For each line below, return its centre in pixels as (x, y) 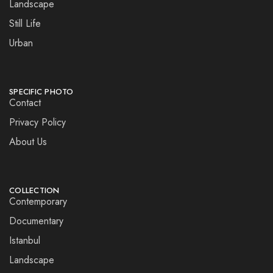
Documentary (36, 221)
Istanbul (25, 241)
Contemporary (38, 202)
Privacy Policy (37, 122)
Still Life (25, 24)
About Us (28, 142)
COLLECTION (34, 191)
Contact (25, 103)
